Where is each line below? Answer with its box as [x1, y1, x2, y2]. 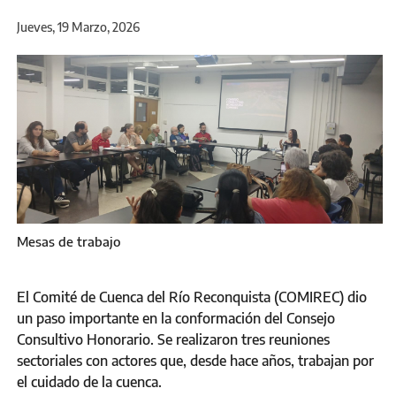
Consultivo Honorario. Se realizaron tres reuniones [17, 331, 330, 349]
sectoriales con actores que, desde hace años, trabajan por [17, 352, 374, 370]
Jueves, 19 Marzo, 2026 [17, 19, 140, 34]
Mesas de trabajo [17, 233, 121, 250]
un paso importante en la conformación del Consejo [17, 309, 335, 328]
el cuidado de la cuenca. [17, 373, 162, 392]
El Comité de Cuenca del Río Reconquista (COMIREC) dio [17, 288, 367, 307]
